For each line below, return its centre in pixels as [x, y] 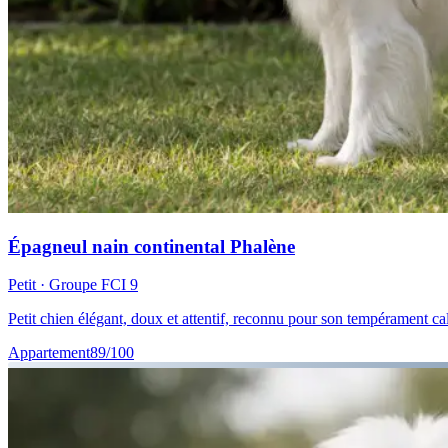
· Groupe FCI [83, 285]
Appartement [49, 353]
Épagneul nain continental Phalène [151, 246]
